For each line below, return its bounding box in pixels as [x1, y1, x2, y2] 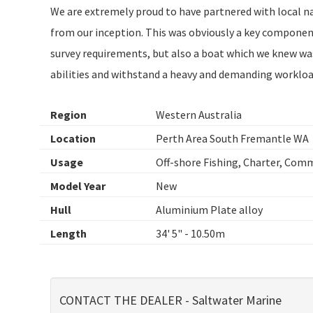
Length [50, 226, 87, 240]
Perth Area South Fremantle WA [156, 131, 309, 145]
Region [50, 107, 87, 122]
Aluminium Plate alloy [156, 202, 263, 217]
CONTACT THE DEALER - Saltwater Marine [59, 291, 282, 308]
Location [50, 131, 96, 145]
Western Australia [156, 107, 242, 122]
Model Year [50, 178, 105, 193]
